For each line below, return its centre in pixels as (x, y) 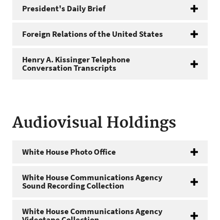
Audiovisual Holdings (94, 123)
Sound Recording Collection (73, 186)
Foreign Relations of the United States (93, 34)
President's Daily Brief (64, 8)
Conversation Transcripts (69, 68)
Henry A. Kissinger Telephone (76, 59)
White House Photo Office (69, 152)
